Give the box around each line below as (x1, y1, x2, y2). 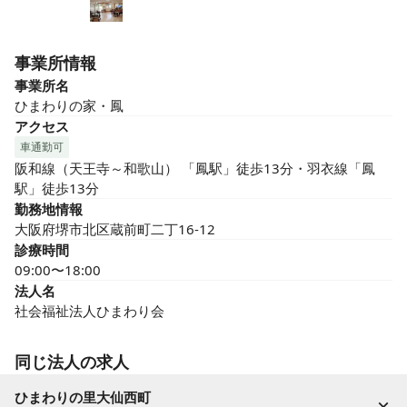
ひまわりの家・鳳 (15, 96, 124, 114)
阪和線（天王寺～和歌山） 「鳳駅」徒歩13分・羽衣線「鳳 (15, 159, 375, 177)
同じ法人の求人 (15, 351, 129, 372)
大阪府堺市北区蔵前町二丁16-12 (15, 220, 215, 238)
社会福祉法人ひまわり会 (15, 302, 164, 320)
